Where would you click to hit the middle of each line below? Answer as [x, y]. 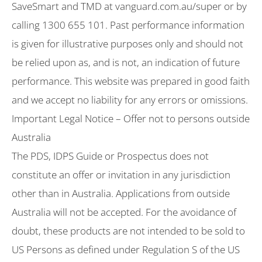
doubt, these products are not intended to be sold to [128, 230]
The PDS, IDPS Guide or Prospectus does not [110, 156]
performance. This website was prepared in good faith [131, 81]
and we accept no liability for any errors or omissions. [130, 99]
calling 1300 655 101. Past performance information [128, 25]
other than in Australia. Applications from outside [121, 193]
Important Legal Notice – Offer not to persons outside [131, 118]
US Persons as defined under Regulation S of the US [126, 249]
